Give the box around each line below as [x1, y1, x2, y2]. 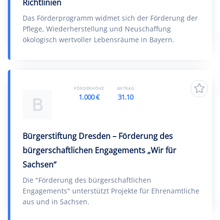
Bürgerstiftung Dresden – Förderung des [23, 131, 173, 141]
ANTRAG [116, 85, 135, 91]
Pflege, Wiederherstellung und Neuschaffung [23, 24, 171, 33]
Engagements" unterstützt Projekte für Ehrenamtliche [23, 186, 199, 195]
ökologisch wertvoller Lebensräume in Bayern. [23, 35, 174, 44]
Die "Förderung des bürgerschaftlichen [23, 175, 151, 185]
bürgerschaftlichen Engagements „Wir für [23, 145, 176, 156]
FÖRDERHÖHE [74, 85, 104, 91]
